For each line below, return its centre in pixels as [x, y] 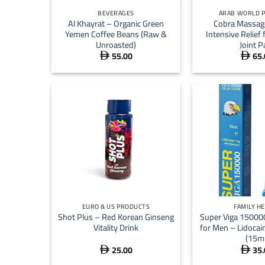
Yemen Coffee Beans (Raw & [116, 34]
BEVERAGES [116, 13]
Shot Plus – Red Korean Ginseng [116, 217]
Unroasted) [116, 44]
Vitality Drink [116, 228]
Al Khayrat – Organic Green [116, 23]
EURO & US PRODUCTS [116, 207]
